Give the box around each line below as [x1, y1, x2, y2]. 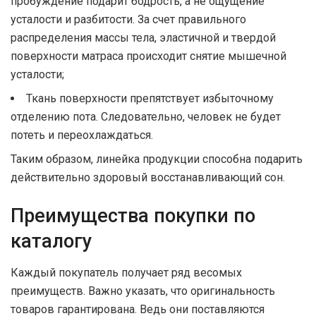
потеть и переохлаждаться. [11, 128, 153, 142]
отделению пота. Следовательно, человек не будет [11, 110, 281, 124]
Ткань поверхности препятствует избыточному [26, 92, 274, 106]
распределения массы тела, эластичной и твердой [11, 31, 276, 45]
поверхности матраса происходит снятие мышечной [11, 49, 286, 63]
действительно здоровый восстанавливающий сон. [11, 171, 285, 185]
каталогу [11, 230, 92, 253]
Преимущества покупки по [11, 205, 255, 228]
